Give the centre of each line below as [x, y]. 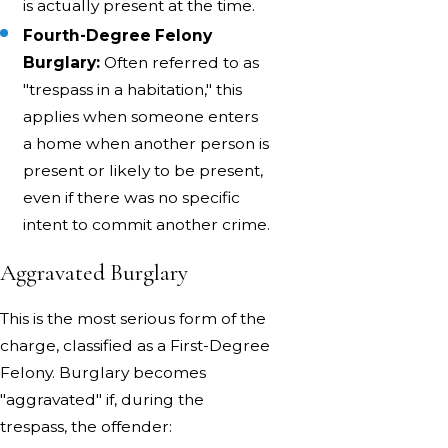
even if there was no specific [132, 197]
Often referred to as [180, 62]
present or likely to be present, [143, 170]
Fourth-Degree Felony [118, 35]
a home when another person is [146, 143]
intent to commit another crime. [147, 224]
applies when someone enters [141, 116]
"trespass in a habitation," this [133, 89]
